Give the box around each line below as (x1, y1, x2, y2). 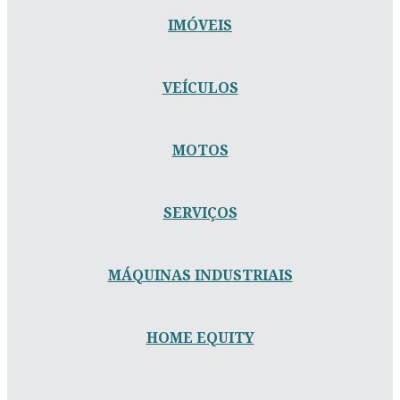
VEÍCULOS (162, 77, 238, 97)
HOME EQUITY (146, 327, 254, 347)
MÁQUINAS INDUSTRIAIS (107, 264, 293, 285)
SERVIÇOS (162, 202, 237, 222)
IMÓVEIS (168, 14, 232, 35)
